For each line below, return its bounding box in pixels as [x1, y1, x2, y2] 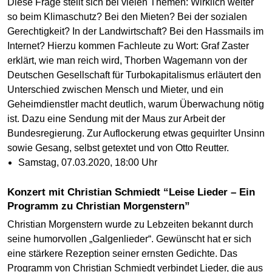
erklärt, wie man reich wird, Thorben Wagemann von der [7, 55, 247, 66]
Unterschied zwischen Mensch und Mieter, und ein [7, 84, 223, 95]
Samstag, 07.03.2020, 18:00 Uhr [18, 157, 157, 168]
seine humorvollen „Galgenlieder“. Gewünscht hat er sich [7, 234, 251, 245]
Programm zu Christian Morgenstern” [7, 200, 190, 212]
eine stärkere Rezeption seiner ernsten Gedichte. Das [7, 248, 237, 259]
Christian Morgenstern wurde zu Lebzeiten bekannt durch [7, 219, 253, 230]
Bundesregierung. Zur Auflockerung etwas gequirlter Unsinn [7, 128, 265, 139]
